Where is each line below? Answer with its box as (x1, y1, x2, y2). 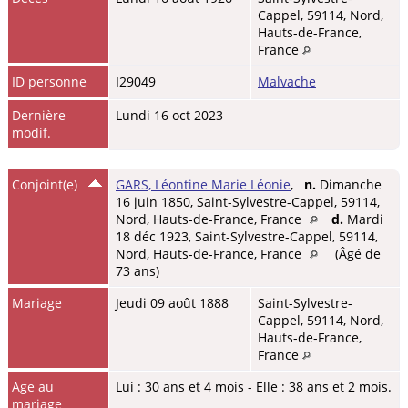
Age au (12, 377, 55, 395)
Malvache (258, 72, 316, 90)
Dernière (12, 106, 66, 124)
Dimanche (316, 175, 382, 193)
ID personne (12, 72, 87, 90)
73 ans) (116, 261, 159, 280)
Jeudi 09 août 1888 (116, 293, 232, 311)
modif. (12, 123, 52, 141)
